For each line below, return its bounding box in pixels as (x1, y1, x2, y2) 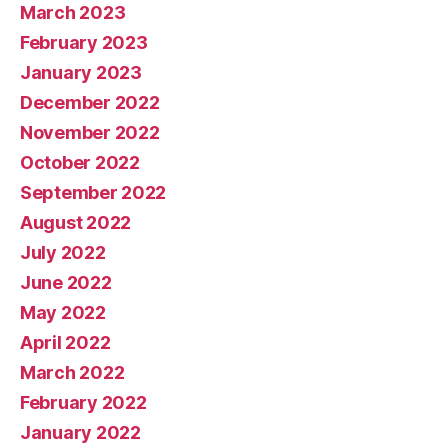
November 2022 (20, 122, 160, 143)
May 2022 (20, 302, 106, 323)
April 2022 (20, 332, 111, 353)
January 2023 (20, 62, 142, 83)
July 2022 (20, 242, 106, 263)
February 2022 (20, 392, 147, 413)
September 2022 (20, 182, 167, 203)
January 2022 (20, 422, 141, 443)
